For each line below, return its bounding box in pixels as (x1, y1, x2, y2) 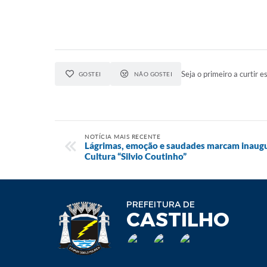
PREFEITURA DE (126, 199, 195, 210)
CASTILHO (126, 207, 229, 233)
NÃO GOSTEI (133, 70, 173, 77)
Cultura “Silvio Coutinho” (85, 151, 187, 162)
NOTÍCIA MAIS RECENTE (85, 133, 160, 140)
